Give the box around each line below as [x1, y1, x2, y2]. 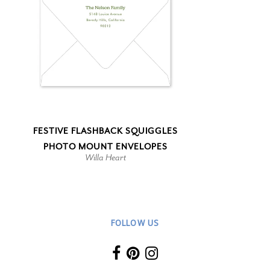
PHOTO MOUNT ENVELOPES [43, 140, 168, 152]
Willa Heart [85, 151, 126, 163]
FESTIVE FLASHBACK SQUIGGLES [33, 125, 178, 137]
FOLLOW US [110, 216, 160, 228]
